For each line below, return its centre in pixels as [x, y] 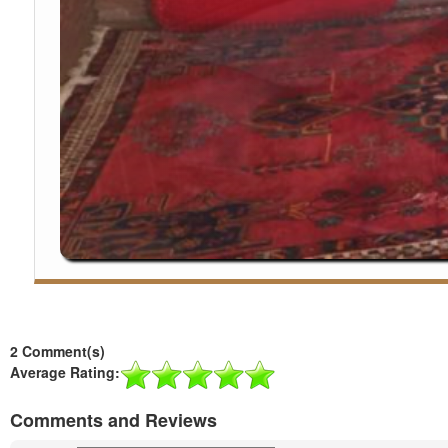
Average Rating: [65, 371]
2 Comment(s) [57, 350]
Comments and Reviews [113, 419]
